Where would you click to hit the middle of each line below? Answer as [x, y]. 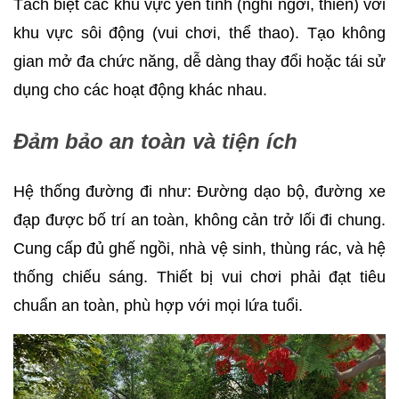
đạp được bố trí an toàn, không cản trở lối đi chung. [199, 220]
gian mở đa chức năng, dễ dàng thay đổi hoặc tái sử [199, 61]
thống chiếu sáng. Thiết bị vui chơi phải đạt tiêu [199, 277]
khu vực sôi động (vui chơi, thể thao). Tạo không [199, 33]
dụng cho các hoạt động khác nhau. [140, 90]
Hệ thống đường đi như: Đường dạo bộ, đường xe [199, 191]
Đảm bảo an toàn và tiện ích [155, 141]
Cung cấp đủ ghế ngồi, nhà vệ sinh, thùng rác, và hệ [199, 248]
